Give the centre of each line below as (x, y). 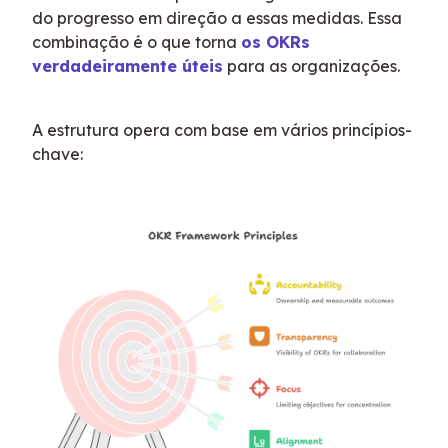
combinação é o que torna (136, 42)
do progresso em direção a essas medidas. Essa (217, 18)
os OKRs (275, 42)
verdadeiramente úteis (127, 66)
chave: (57, 154)
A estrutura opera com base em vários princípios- (222, 130)
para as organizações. (311, 66)
